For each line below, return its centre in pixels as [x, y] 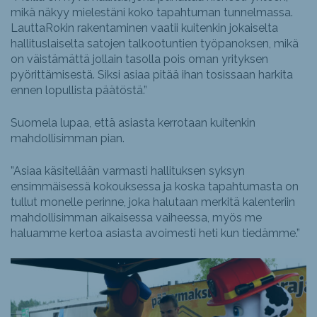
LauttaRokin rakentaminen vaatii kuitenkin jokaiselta [144, 28]
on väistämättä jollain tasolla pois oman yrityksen [139, 59]
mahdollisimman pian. [68, 139]
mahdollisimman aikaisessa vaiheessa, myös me [136, 218]
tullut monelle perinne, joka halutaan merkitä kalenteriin [153, 202]
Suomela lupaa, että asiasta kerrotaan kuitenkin [133, 123]
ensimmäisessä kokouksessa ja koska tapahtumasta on [155, 187]
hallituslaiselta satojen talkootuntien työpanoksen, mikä [155, 44]
